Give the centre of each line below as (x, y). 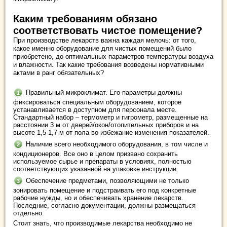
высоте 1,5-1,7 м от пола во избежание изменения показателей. (111, 133)
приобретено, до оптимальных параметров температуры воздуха (113, 56)
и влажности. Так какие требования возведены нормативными (108, 65)
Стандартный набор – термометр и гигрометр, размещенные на (110, 117)
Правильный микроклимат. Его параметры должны (104, 92)
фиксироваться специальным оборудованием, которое (97, 102)
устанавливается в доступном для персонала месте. (95, 110)
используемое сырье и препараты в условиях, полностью (102, 161)
